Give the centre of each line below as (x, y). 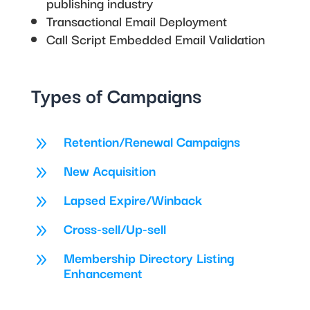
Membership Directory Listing (148, 257)
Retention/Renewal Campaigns (152, 141)
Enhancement (103, 273)
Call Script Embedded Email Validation (155, 39)
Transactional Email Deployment (136, 21)
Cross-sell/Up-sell (115, 228)
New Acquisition (109, 170)
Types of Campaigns (116, 94)
